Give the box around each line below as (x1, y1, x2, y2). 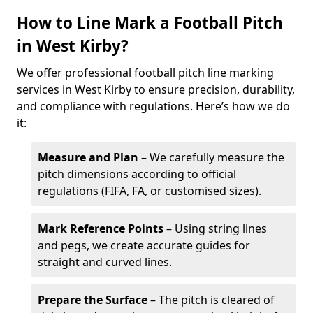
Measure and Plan (38, 150, 138, 165)
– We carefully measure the (138, 150, 284, 165)
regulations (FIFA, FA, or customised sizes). (38, 183, 261, 198)
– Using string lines (163, 221, 267, 236)
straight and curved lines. (38, 254, 172, 270)
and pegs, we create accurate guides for (38, 238, 250, 253)
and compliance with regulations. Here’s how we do (17, 99, 290, 114)
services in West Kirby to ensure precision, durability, (17, 82, 295, 97)
